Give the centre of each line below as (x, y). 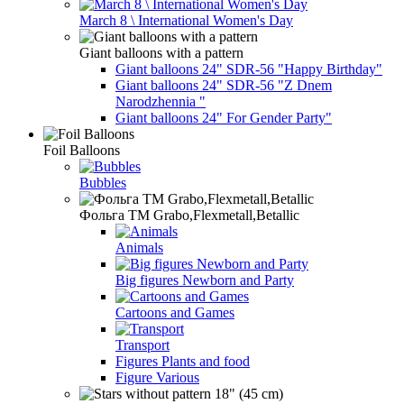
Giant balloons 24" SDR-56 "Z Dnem (224, 85)
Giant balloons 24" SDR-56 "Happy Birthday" (249, 69)
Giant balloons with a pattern (161, 52)
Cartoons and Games (175, 312)
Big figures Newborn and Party (205, 280)
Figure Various (157, 377)
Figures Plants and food (183, 361)
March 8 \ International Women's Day (186, 20)
